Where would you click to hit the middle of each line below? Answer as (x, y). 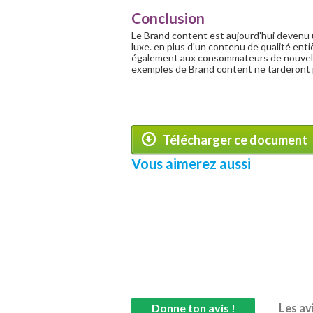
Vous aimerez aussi (191, 163)
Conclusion (168, 18)
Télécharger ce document (235, 140)
